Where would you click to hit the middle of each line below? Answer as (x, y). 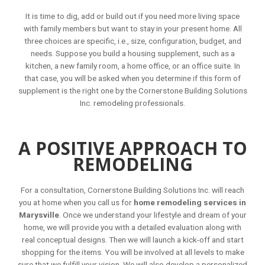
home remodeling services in (190, 203)
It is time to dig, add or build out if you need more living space (132, 16)
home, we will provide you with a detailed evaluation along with (132, 227)
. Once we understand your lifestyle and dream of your (153, 215)
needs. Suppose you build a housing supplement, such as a (132, 53)
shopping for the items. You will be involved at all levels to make (132, 252)
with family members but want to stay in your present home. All (132, 28)
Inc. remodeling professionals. (132, 103)
